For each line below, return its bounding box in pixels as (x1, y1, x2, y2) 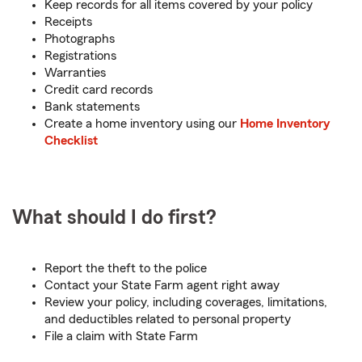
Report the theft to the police (44, 261, 207, 275)
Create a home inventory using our (44, 116, 240, 130)
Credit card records (44, 82, 153, 96)
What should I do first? (12, 207, 217, 228)
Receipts (44, 15, 92, 28)
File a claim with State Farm (44, 329, 198, 343)
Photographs (44, 32, 115, 45)
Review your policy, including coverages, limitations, (44, 295, 327, 309)
